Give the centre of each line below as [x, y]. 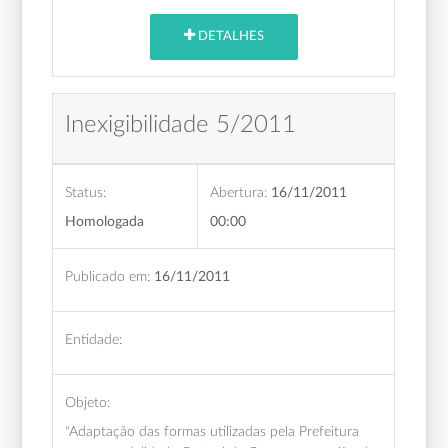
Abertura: [239, 192]
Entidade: [94, 339]
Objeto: [88, 402]
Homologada [105, 221]
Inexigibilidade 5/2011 [181, 124]
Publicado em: [108, 276]
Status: [86, 192]
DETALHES [229, 37]
